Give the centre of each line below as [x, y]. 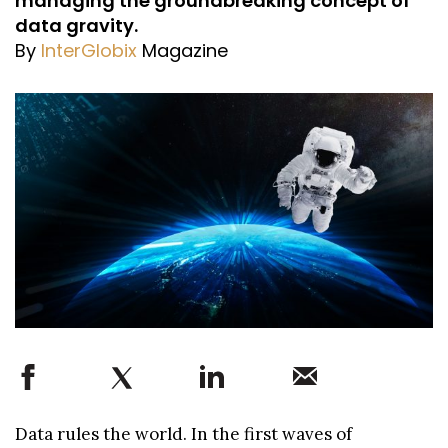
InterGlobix [89, 50]
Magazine [185, 50]
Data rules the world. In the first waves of [183, 434]
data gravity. [76, 25]
